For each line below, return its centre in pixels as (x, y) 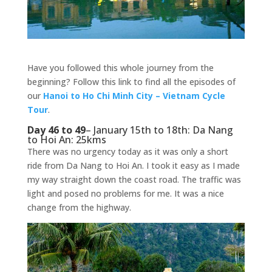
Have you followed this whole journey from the (120, 67)
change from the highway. (79, 207)
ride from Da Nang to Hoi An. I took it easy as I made (133, 165)
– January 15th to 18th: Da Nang (159, 130)
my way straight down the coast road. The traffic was (134, 179)
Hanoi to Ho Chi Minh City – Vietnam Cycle (134, 95)
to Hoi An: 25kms (66, 139)
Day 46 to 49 (56, 130)
